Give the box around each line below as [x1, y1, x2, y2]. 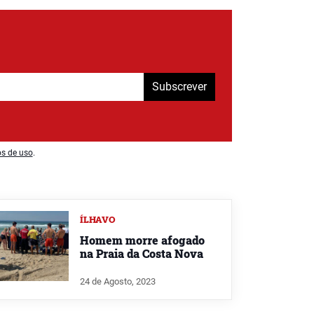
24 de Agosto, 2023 [80, 275, 156, 287]
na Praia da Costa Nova [80, 245, 203, 261]
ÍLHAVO [80, 213, 116, 225]
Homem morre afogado [80, 232, 205, 247]
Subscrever [152, 79, 207, 93]
